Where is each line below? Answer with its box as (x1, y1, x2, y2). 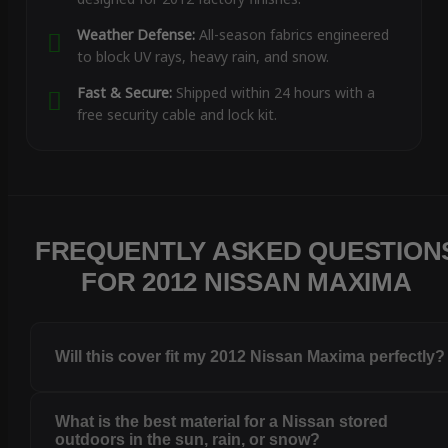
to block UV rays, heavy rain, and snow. (76, 47, 329, 67)
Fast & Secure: (76, 83, 172, 103)
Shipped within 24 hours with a (171, 83, 375, 103)
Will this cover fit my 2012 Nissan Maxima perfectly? (55, 348, 446, 366)
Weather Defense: (76, 25, 195, 45)
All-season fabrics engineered (194, 25, 389, 45)
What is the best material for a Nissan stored (55, 413, 389, 431)
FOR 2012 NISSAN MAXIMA (81, 267, 412, 298)
